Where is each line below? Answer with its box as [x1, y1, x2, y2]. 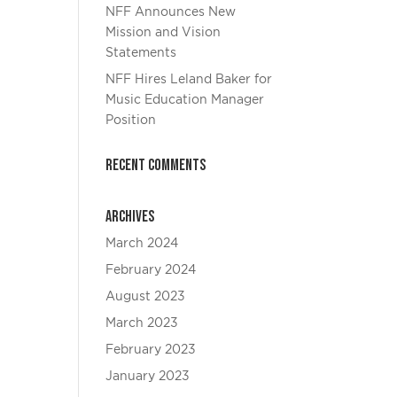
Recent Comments [105, 156, 206, 175]
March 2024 [105, 237, 179, 250]
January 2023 [105, 370, 191, 383]
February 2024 [105, 264, 197, 276]
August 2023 [105, 291, 186, 303]
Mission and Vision [105, 27, 222, 39]
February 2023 [105, 344, 197, 356]
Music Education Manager [105, 94, 265, 106]
